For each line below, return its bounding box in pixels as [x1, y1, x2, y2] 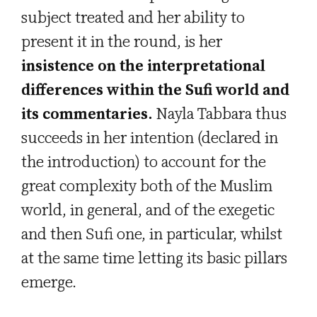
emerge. [21, 271, 76, 293]
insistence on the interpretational [21, 54, 265, 76]
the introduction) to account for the [21, 151, 266, 173]
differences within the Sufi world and [21, 79, 289, 100]
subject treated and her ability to [21, 6, 245, 28]
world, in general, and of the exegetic [21, 199, 275, 221]
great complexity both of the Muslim [21, 175, 272, 197]
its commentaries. [21, 103, 153, 125]
